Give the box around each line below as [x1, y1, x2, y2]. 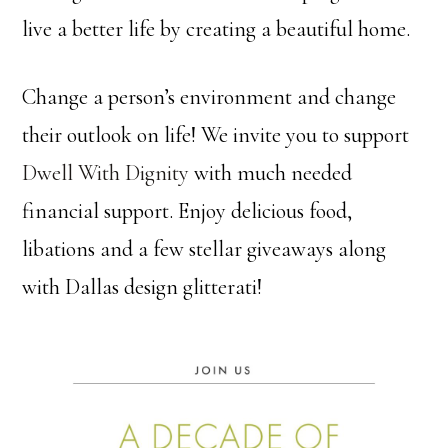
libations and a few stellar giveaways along [22, 236, 387, 262]
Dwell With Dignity [22, 160, 190, 186]
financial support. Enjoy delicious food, [22, 198, 353, 224]
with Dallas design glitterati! [22, 274, 263, 300]
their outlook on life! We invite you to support [22, 122, 410, 148]
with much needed [189, 160, 353, 186]
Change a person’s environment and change [22, 84, 397, 110]
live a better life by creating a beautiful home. [22, 16, 411, 42]
